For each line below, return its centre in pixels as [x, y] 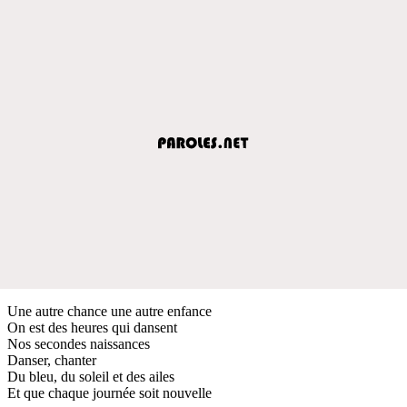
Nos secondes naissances [79, 343]
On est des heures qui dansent [92, 327]
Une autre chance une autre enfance [109, 311]
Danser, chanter [52, 360]
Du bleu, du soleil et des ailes [91, 376]
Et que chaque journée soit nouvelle [109, 392]
